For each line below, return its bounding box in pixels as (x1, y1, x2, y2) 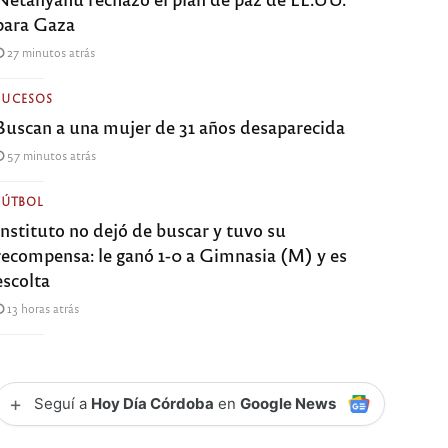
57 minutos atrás (4, 146, 97, 163)
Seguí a (34, 393, 92, 413)
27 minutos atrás (4, 43, 96, 60)
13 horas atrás (4, 299, 80, 316)
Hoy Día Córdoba (91, 393, 215, 413)
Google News (240, 393, 337, 413)
